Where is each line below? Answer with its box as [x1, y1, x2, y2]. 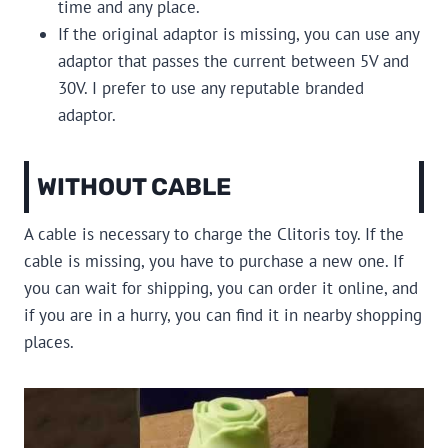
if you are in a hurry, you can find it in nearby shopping [24, 304, 422, 327]
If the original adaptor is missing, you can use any [58, 23, 419, 46]
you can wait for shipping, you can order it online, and [24, 277, 418, 300]
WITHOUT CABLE [37, 173, 231, 202]
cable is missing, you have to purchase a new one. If [24, 250, 403, 273]
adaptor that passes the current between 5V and [58, 50, 409, 73]
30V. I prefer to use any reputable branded [58, 77, 364, 100]
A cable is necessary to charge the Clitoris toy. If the [24, 223, 404, 246]
